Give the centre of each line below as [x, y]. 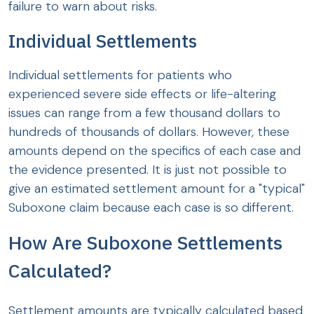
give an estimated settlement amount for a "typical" [157, 189]
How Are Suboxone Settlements [145, 243]
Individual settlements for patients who [120, 75]
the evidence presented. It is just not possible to [148, 170]
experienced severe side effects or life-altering [142, 94]
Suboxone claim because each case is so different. [151, 208]
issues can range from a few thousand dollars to [144, 113]
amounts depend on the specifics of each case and [155, 151]
